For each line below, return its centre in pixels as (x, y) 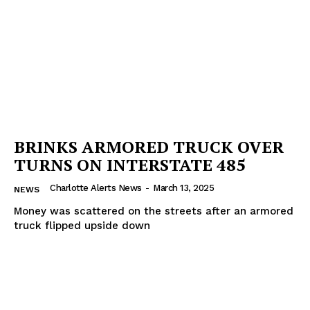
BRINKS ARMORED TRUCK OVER (149, 147)
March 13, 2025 (183, 188)
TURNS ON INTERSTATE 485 (130, 165)
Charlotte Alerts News (96, 188)
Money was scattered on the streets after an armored (154, 211)
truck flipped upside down (82, 226)
